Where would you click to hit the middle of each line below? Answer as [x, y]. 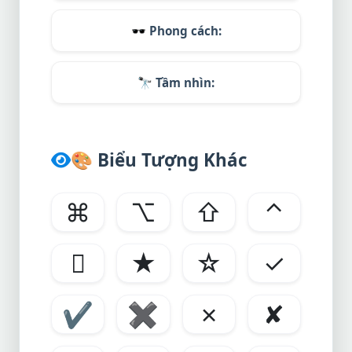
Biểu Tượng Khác [170, 160]
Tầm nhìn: [183, 82]
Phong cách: [183, 31]
